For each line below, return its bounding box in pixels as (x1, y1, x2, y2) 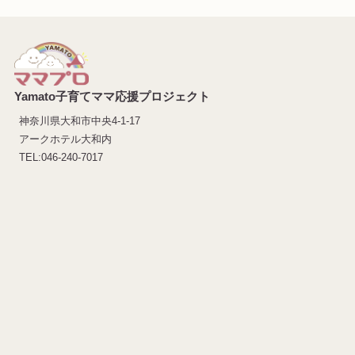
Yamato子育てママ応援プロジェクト (13, 89, 210, 103)
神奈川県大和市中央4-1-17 (19, 115, 141, 128)
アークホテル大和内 (19, 133, 113, 146)
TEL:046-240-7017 (19, 151, 104, 164)
